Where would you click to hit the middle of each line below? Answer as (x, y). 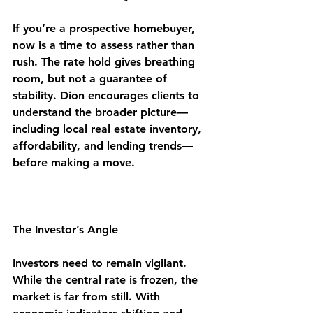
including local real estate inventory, (109, 129)
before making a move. (74, 162)
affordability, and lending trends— (103, 145)
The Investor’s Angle (65, 229)
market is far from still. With (88, 296)
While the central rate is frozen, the (107, 279)
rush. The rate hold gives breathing (105, 61)
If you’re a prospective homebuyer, (105, 28)
